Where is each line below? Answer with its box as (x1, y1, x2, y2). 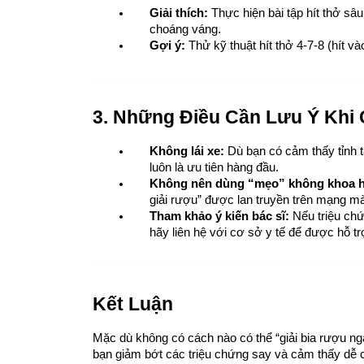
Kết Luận (93, 292, 173, 314)
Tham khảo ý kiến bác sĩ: (149, 209, 289, 223)
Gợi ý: (149, 38, 185, 52)
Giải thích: (149, 6, 208, 19)
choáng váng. (149, 22, 221, 36)
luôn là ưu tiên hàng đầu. (149, 160, 279, 174)
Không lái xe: (149, 144, 224, 158)
